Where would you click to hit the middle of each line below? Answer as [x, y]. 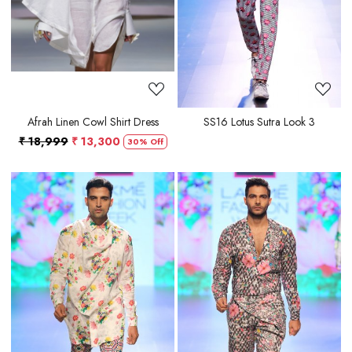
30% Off [145, 141]
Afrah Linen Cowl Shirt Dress [93, 122]
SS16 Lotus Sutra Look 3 [259, 122]
